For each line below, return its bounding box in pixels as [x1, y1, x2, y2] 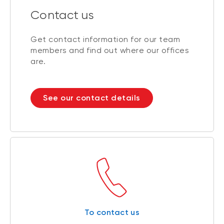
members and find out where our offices [30, 45, 189, 55]
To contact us [84, 207, 139, 217]
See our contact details [43, 93, 140, 103]
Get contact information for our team [30, 34, 180, 44]
